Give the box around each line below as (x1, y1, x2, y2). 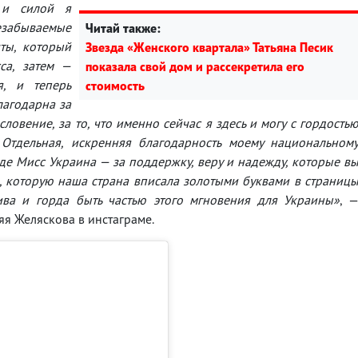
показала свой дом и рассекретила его (86, 58, 304, 74)
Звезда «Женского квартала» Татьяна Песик (86, 38, 333, 55)
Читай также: (86, 19, 161, 36)
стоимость (86, 77, 145, 93)
